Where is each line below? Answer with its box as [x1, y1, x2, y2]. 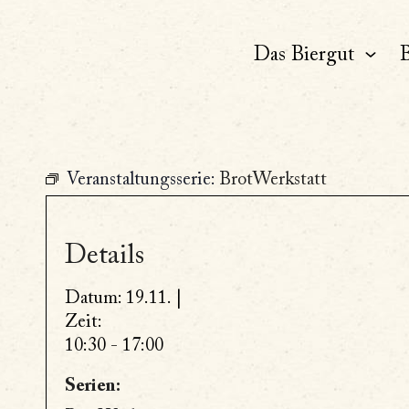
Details [65, 243, 144, 270]
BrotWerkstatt [219, 171, 327, 189]
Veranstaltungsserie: [67, 171, 219, 189]
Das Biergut [253, 46, 354, 66]
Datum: [65, 289, 121, 308]
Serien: [65, 377, 121, 395]
